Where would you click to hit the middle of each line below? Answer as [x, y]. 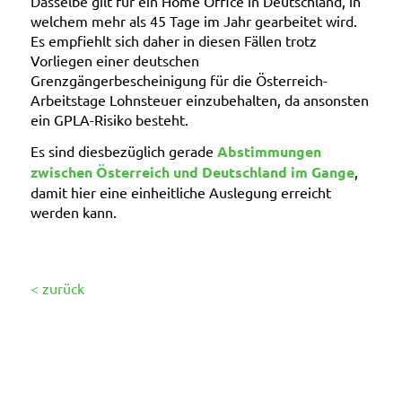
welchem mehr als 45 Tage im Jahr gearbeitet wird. [193, 20]
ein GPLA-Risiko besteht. [109, 119]
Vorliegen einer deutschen [114, 60]
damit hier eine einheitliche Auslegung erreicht [180, 192]
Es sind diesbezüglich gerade [123, 151]
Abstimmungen [269, 152]
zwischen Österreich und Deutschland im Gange [192, 172]
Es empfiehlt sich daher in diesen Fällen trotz [173, 40]
